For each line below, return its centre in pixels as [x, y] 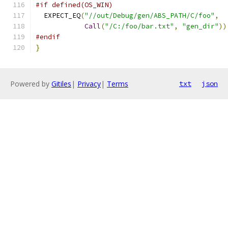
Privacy [89, 84]
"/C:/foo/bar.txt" [139, 26]
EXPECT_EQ [58, 16]
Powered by [31, 84]
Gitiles [61, 84]
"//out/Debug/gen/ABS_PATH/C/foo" [150, 16]
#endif [48, 37]
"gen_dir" [201, 26]
